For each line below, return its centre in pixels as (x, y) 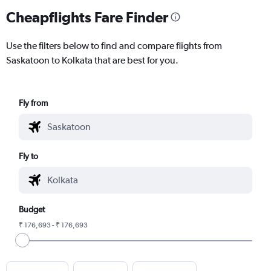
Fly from (34, 103)
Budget (32, 209)
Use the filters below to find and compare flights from (114, 45)
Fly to (29, 156)
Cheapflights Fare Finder (87, 17)
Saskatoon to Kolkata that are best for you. (92, 60)
